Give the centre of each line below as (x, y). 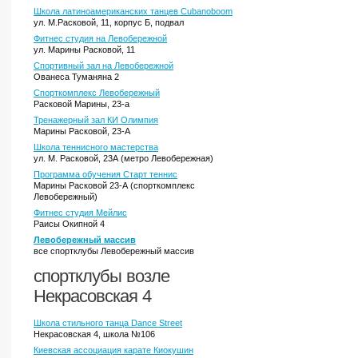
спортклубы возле (101, 276)
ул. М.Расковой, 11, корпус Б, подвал (109, 22)
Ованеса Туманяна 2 (76, 77)
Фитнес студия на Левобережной (100, 38)
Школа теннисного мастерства (96, 147)
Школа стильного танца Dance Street (108, 323)
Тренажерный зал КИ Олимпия (96, 120)
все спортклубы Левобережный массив (114, 251)
